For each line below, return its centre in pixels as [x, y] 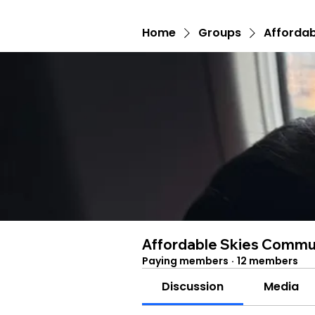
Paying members [185, 261]
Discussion [193, 287]
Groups [220, 33]
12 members [268, 261]
